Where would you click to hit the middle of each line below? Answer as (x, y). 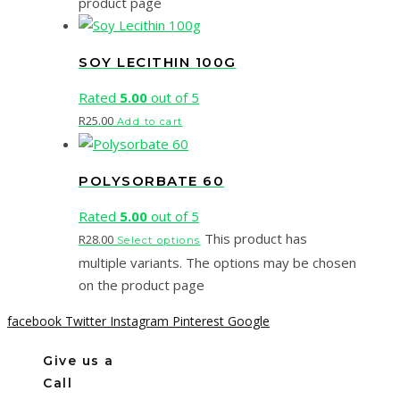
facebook (34, 321)
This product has (255, 239)
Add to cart (150, 122)
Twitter (86, 321)
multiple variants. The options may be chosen (217, 263)
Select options (159, 241)
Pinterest (198, 321)
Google (249, 321)
